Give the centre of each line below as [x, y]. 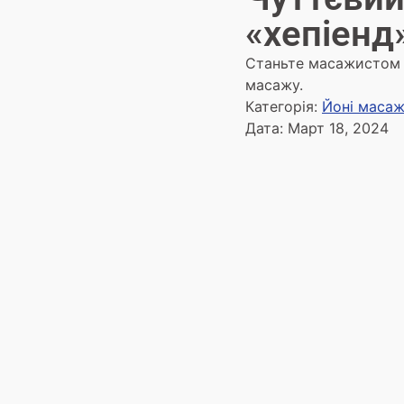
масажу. [274, 85]
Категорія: [284, 106]
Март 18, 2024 [338, 128]
